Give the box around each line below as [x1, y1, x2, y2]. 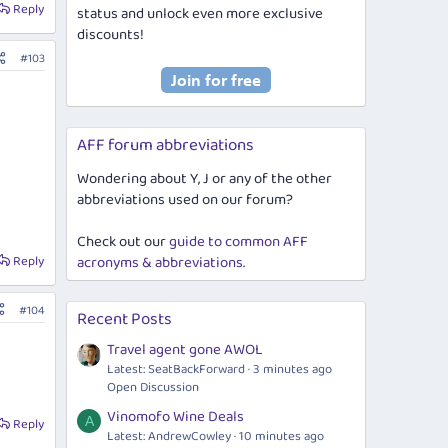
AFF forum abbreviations [77, 132, 254, 159]
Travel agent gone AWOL [107, 338, 263, 363]
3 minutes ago [253, 359, 332, 381]
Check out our [77, 230, 169, 254]
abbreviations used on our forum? [77, 188, 293, 212]
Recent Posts [77, 306, 172, 333]
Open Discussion [107, 377, 199, 399]
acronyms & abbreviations [77, 251, 243, 275]
